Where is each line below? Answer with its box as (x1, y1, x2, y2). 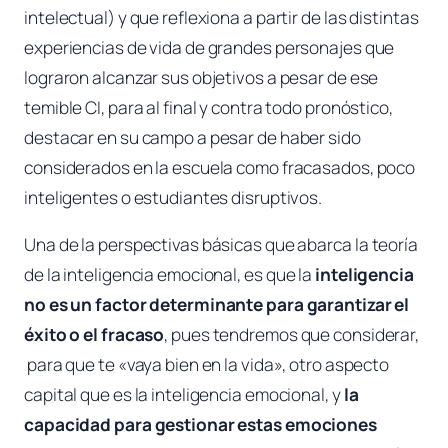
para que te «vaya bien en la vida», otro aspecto (24, 353, 390, 377)
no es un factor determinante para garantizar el (24, 293, 410, 317)
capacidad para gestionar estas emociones (24, 413, 377, 437)
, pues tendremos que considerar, (164, 323, 420, 347)
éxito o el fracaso (24, 323, 165, 347)
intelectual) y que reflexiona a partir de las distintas (24, 5, 419, 29)
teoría (371, 233, 418, 257)
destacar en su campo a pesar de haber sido (24, 125, 361, 149)
